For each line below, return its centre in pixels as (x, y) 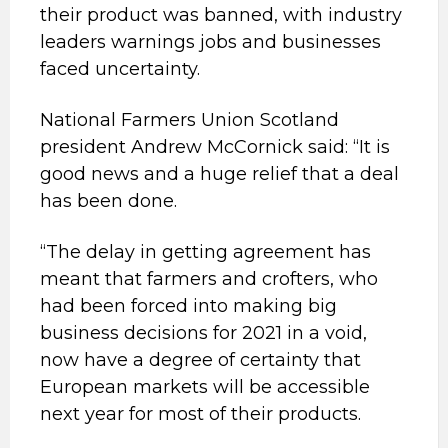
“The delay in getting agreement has (205, 252)
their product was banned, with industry (221, 15)
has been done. (108, 201)
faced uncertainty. (120, 69)
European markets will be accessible (205, 387)
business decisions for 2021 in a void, (203, 333)
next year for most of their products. (200, 414)
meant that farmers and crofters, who (209, 279)
